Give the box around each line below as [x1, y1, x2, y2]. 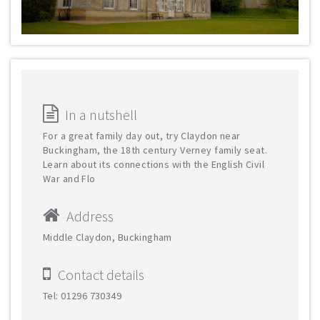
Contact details [58, 266, 144, 284]
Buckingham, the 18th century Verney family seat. [43, 144, 268, 156]
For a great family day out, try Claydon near [43, 129, 241, 142]
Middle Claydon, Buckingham [43, 231, 172, 244]
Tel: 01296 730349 [43, 289, 122, 302]
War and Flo [43, 172, 96, 185]
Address [66, 207, 114, 225]
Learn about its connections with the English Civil [43, 158, 265, 171]
